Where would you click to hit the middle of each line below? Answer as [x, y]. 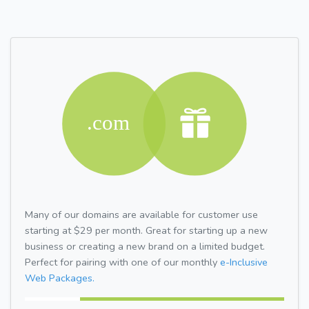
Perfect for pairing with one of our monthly [122, 262]
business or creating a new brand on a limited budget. [145, 246]
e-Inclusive [244, 262]
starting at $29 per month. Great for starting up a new [146, 230]
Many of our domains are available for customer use [141, 214]
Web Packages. [60, 278]
